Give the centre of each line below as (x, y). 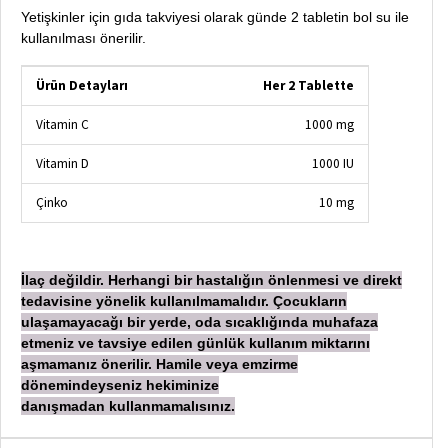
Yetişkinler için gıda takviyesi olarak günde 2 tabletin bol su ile (215, 16)
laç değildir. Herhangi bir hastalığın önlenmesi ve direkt (213, 279)
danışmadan (65, 405)
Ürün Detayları (82, 85)
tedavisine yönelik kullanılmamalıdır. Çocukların (184, 300)
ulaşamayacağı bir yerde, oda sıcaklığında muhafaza (199, 321)
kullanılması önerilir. (83, 37)
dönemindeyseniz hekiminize (120, 384)
